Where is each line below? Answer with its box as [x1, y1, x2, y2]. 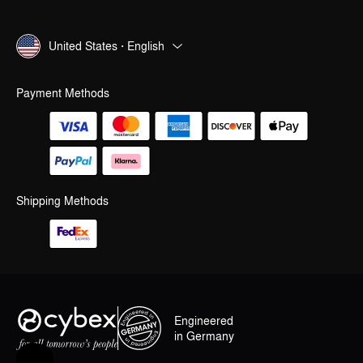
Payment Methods [16, 84, 109, 100]
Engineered [174, 312, 233, 328]
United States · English [49, 38, 164, 54]
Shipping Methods [16, 192, 109, 208]
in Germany [174, 327, 234, 344]
